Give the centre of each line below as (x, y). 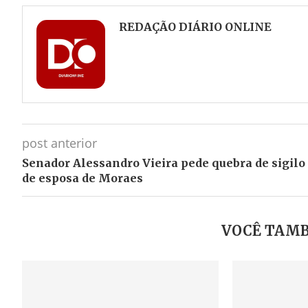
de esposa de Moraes (82, 178)
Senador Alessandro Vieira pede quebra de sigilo (164, 163)
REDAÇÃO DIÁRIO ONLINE (195, 27)
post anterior (59, 143)
